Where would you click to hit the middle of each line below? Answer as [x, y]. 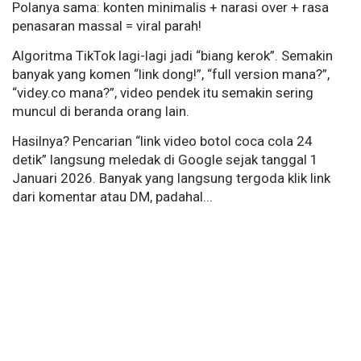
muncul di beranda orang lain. [101, 112]
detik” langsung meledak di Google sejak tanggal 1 [165, 160]
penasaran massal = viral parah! [107, 26]
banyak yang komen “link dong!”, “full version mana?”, [171, 75]
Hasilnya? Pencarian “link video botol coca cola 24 [162, 141]
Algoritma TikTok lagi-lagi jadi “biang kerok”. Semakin [172, 56]
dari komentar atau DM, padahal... [112, 197]
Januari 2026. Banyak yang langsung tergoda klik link [171, 178]
